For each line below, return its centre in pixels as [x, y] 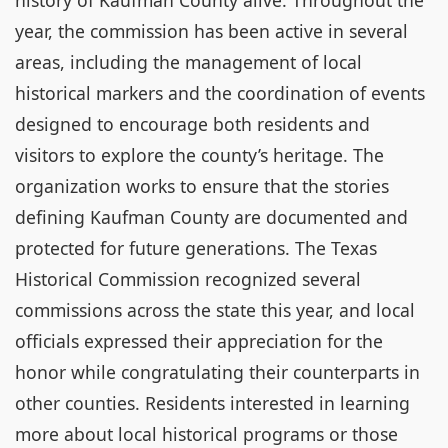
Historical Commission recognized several [188, 279]
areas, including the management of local [188, 62]
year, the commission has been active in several [211, 31]
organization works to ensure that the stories [202, 186]
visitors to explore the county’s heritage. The [199, 155]
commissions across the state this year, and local [215, 310]
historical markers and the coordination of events [220, 93]
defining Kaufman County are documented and [211, 217]
